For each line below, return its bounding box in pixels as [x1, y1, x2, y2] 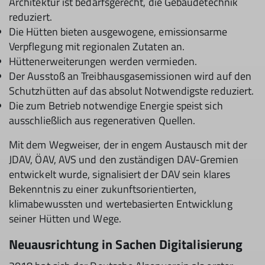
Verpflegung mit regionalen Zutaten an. [9, 38, 185, 54]
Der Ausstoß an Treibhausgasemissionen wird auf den [9, 68, 251, 84]
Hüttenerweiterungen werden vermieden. [9, 53, 197, 69]
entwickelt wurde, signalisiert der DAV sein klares [9, 166, 230, 182]
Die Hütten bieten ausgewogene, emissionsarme [9, 24, 228, 40]
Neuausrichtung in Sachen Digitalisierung [9, 234, 243, 254]
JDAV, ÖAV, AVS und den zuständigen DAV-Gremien [9, 151, 238, 167]
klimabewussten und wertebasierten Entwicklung [9, 196, 232, 212]
